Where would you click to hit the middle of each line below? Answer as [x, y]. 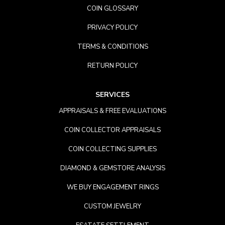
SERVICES [113, 95]
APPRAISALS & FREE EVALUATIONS [113, 111]
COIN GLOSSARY [113, 9]
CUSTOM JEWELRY [113, 207]
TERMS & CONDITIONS [113, 47]
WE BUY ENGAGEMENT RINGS [113, 188]
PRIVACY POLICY [113, 28]
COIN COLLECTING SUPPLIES [113, 149]
